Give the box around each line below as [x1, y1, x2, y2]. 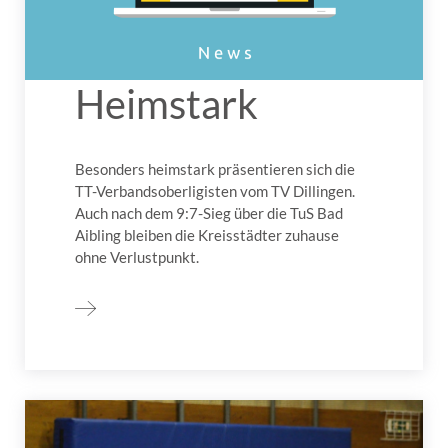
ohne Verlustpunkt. [75, 247, 199, 266]
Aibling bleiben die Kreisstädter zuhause [75, 225, 339, 244]
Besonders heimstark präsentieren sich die [75, 159, 355, 178]
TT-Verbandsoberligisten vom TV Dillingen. [75, 181, 355, 200]
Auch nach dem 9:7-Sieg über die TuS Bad [75, 203, 343, 222]
